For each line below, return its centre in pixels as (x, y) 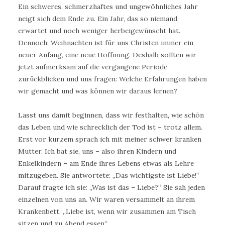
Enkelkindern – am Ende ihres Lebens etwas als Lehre (106, 163)
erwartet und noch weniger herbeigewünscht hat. (99, 30)
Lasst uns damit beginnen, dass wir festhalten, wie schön (111, 115)
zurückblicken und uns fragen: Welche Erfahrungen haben (113, 79)
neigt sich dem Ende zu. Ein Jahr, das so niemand (98, 18)
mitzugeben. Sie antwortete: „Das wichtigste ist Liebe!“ (109, 176)
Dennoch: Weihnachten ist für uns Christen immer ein (106, 42)
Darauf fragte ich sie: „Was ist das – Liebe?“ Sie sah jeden (111, 188)
